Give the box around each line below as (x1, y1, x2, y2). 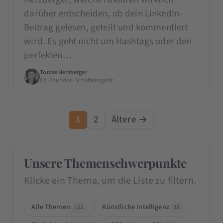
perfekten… (24, 48, 72, 62)
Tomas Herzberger (40, 68, 87, 77)
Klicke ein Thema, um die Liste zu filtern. (24, 173, 196, 188)
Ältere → (111, 112, 148, 126)
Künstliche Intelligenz (102, 202, 169, 213)
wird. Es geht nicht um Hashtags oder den (24, 34, 192, 48)
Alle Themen (31, 202, 70, 213)
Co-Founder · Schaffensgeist (40, 76, 113, 85)
